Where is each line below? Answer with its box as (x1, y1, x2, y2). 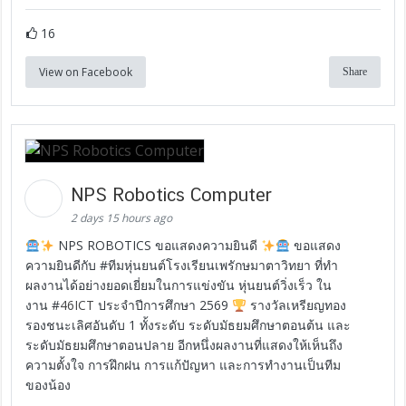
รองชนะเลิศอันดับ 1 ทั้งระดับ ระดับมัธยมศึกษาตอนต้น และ (25, 316, 352, 334)
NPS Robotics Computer (71, 184, 278, 207)
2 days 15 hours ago (71, 210, 173, 227)
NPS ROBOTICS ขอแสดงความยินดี (54, 237, 262, 255)
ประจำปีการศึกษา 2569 (94, 296, 233, 314)
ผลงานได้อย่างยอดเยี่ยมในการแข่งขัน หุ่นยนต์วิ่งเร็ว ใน (25, 276, 333, 295)
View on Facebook (39, 64, 133, 81)
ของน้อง (25, 376, 72, 394)
